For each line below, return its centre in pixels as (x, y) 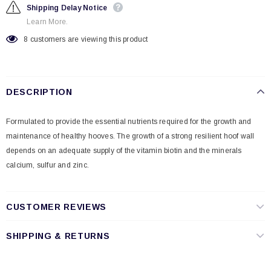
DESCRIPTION (39, 92)
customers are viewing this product (89, 39)
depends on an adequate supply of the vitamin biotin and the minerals (124, 151)
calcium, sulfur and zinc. (47, 165)
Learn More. (47, 22)
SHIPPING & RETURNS (58, 236)
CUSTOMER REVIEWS (57, 207)
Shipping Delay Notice (67, 8)
